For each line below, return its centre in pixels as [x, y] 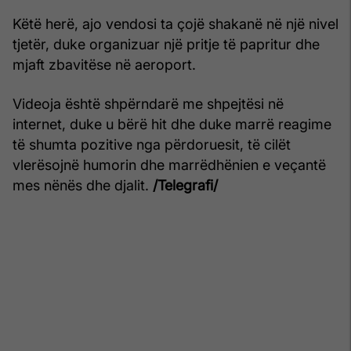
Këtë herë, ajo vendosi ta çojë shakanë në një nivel [175, 24]
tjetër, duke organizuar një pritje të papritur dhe [166, 44]
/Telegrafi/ [185, 185]
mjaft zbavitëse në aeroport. [104, 64]
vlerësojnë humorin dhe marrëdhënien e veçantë [169, 165]
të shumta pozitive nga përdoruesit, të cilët [152, 144]
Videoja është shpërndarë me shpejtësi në [148, 103]
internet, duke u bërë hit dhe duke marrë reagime [172, 124]
